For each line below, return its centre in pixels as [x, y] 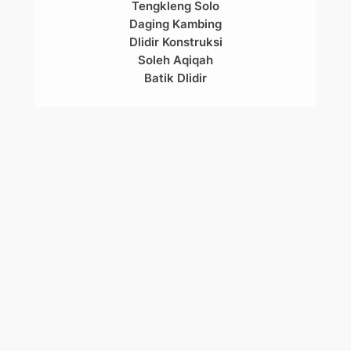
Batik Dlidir [175, 78]
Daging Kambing [175, 24]
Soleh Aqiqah [175, 60]
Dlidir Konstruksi [175, 42]
